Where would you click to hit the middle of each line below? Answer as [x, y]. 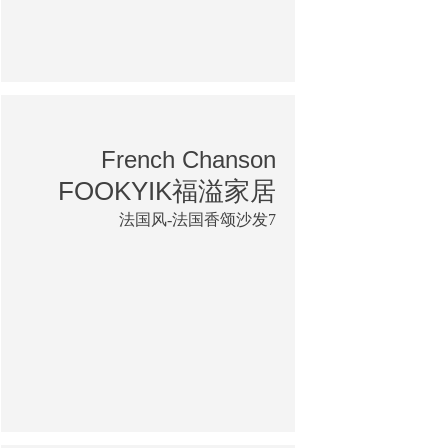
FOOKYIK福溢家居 [167, 190]
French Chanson [188, 159]
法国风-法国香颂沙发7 [197, 219]
